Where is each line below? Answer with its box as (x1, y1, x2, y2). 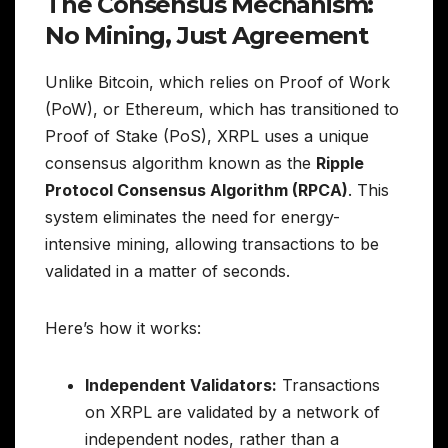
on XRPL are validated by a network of (85, 402, 380, 423)
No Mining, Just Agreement (45, 21, 368, 51)
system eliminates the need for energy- (45, 207, 340, 228)
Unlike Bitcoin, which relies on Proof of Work (45, 72, 390, 93)
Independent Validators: (85, 375, 277, 396)
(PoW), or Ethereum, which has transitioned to (45, 99, 399, 120)
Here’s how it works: (45, 318, 201, 339)
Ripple (316, 153, 364, 174)
